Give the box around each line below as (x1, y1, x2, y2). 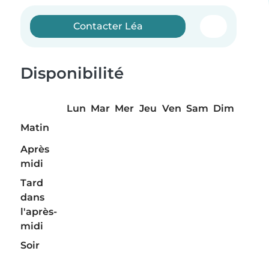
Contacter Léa (73, 20, 143, 32)
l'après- (20, 206, 57, 218)
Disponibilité (20, 64, 124, 83)
